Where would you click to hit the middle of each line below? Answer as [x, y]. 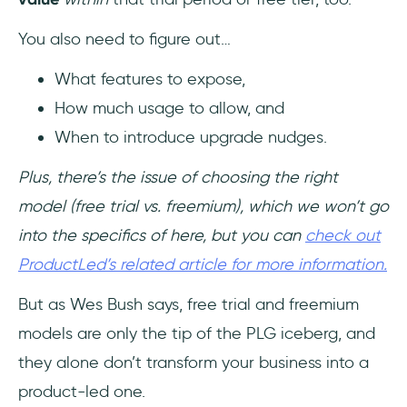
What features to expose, [152, 79]
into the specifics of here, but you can [162, 235]
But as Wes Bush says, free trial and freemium [189, 304]
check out [343, 235]
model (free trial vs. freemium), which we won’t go [203, 206]
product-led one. [82, 392]
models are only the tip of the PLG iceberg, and [197, 333]
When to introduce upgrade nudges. [191, 137]
